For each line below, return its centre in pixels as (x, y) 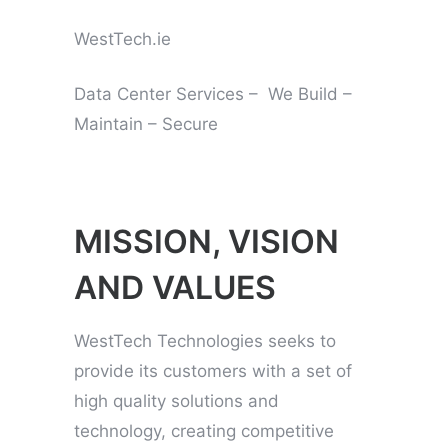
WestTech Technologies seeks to (205, 340)
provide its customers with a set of (213, 370)
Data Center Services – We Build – (213, 93)
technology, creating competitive (204, 430)
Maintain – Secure (146, 123)
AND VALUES (175, 287)
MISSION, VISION (206, 241)
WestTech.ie (122, 38)
